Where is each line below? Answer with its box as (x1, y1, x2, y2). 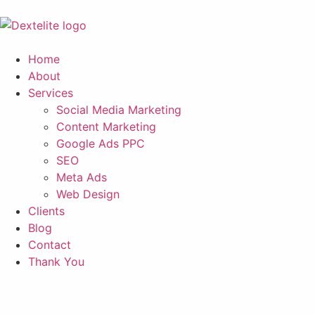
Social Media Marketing (56, 103, 181, 117)
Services (28, 86, 73, 100)
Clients (28, 204, 65, 218)
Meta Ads (56, 170, 107, 184)
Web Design (56, 187, 120, 201)
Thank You (28, 255, 84, 269)
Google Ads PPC (56, 136, 145, 150)
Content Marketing (56, 120, 156, 134)
